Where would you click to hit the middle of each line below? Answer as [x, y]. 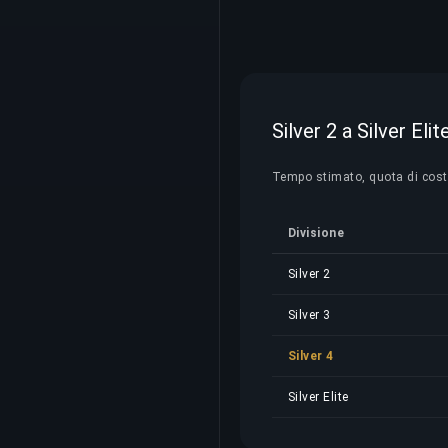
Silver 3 [309, 315]
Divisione [316, 233]
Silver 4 [311, 356]
